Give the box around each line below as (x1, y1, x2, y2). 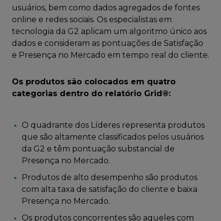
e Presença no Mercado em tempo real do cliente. (12, 50, 209, 60)
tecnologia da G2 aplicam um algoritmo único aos (12, 27, 207, 37)
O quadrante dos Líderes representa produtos (22, 120, 205, 130)
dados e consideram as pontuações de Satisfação (12, 38, 203, 48)
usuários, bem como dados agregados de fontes (12, 3, 200, 13)
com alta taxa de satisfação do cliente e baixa (22, 184, 197, 194)
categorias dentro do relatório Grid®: (12, 89, 171, 99)
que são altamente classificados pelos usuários (22, 132, 204, 142)
